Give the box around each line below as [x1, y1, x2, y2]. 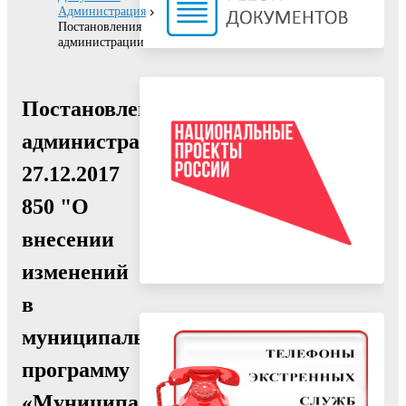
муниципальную [22, 324, 185, 349]
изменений [22, 259, 129, 284]
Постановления [58, 19, 141, 34]
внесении [22, 227, 114, 251]
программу [22, 357, 130, 382]
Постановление [22, 96, 173, 121]
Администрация [58, 4, 146, 19]
